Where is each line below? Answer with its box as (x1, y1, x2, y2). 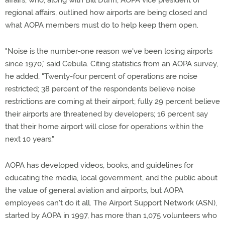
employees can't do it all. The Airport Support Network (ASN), (5, 198, 217, 207)
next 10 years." (5, 135, 54, 144)
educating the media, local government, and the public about (5, 173, 217, 182)
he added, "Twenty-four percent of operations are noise (5, 72, 197, 81)
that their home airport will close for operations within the (5, 122, 203, 131)
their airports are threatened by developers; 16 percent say (5, 109, 208, 119)
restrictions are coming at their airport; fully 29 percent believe (5, 97, 220, 106)
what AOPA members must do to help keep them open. (5, 21, 198, 30)
